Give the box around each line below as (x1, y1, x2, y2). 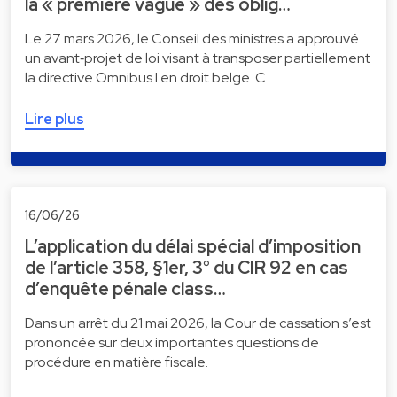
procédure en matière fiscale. (25, 353, 208, 372)
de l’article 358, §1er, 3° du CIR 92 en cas (25, 256, 348, 280)
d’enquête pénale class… (25, 277, 226, 301)
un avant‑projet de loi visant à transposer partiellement (25, 48, 370, 67)
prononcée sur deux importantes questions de (25, 333, 319, 353)
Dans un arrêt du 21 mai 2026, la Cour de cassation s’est (25, 314, 371, 333)
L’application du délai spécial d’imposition (25, 235, 361, 259)
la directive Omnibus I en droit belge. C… (25, 67, 274, 87)
